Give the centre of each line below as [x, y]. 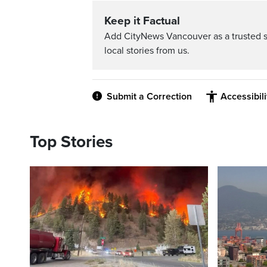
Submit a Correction [149, 97]
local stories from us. [147, 51]
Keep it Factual [142, 21]
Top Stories [71, 142]
